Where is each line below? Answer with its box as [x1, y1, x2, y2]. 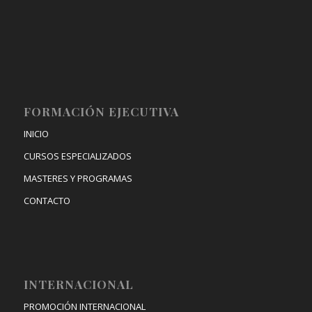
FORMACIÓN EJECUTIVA [23, 103, 179, 119]
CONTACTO [23, 194, 70, 207]
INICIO [23, 127, 49, 140]
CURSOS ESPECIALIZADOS [23, 149, 132, 162]
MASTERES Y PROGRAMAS [23, 171, 132, 185]
